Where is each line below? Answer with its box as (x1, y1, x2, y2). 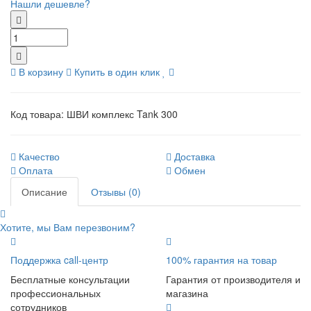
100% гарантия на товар (166, 253, 277, 267)
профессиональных (10, 286, 101, 300)
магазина (166, 286, 208, 300)
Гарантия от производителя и (166, 272, 301, 286)
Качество (19, 149, 60, 163)
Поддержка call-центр (10, 253, 108, 267)
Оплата (19, 163, 53, 177)
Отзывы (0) (91, 185, 141, 199)
